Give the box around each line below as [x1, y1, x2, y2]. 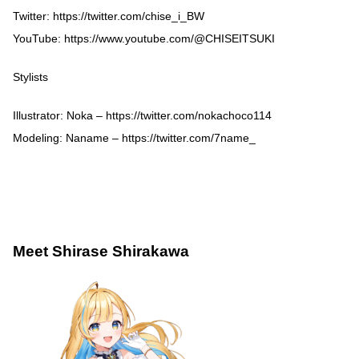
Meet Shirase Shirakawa [13, 243, 189, 260]
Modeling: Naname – [13, 131, 122, 144]
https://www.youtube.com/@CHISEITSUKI [64, 31, 275, 45]
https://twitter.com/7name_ [122, 131, 256, 144]
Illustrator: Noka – [13, 108, 106, 122]
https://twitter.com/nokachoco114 [106, 108, 272, 122]
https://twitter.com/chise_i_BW [53, 9, 204, 22]
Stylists [13, 70, 48, 83]
